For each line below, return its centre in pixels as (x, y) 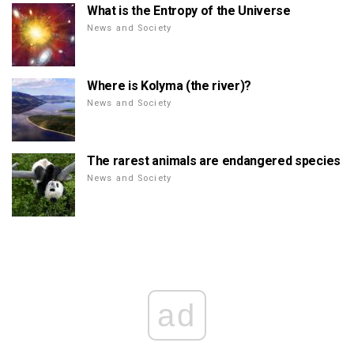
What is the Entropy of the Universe (189, 11)
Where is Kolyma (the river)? (169, 86)
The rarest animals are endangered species (214, 161)
